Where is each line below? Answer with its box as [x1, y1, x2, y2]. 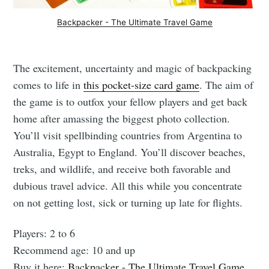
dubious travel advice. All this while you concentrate [13, 178, 243, 193]
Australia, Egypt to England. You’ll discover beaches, [13, 145, 246, 160]
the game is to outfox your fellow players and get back [13, 94, 248, 109]
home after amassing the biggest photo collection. [13, 111, 231, 126]
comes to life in [13, 77, 84, 92]
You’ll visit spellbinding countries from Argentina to [13, 128, 243, 143]
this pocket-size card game [83, 77, 200, 92]
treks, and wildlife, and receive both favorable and [13, 162, 231, 177]
